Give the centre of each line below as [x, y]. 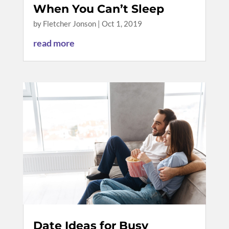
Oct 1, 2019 [122, 24]
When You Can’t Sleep [98, 9]
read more [54, 43]
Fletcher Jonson [69, 24]
